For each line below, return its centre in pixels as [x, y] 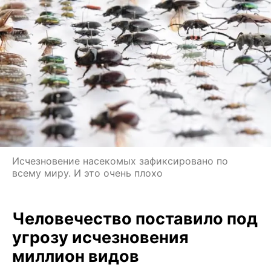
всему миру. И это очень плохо [87, 173]
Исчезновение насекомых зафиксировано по [120, 161]
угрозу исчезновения [100, 238]
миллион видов [76, 256]
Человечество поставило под [135, 219]
